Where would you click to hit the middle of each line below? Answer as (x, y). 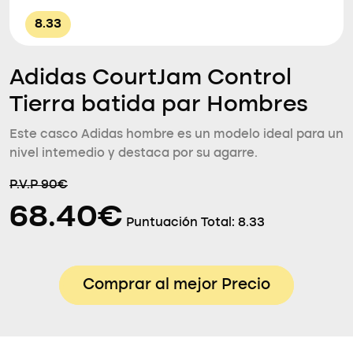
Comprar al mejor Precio (176, 285)
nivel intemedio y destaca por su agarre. (134, 154)
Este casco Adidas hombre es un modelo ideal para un (176, 135)
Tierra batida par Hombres (159, 105)
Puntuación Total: (182, 223)
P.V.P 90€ (39, 185)
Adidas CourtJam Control (150, 78)
